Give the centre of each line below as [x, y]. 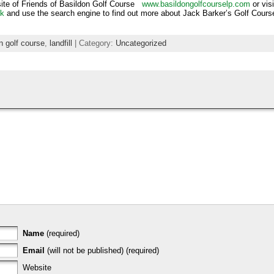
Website [37, 267]
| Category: [94, 43]
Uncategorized [141, 43]
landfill [61, 43]
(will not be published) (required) [102, 250]
